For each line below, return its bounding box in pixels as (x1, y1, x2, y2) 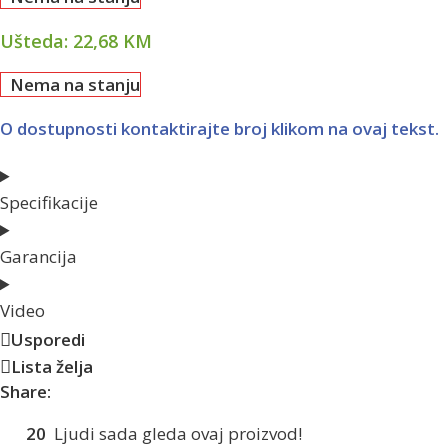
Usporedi (11, 328, 85, 352)
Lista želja (11, 355, 93, 379)
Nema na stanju (10, 73, 141, 97)
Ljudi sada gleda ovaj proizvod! (54, 422, 302, 446)
